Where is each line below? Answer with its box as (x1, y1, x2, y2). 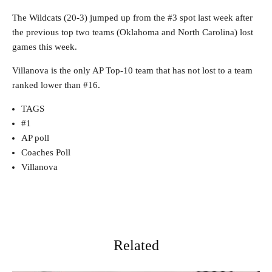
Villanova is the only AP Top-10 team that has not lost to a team (12, 66, 253, 75)
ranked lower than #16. (12, 80, 100, 90)
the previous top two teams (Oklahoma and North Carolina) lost (12, 27, 253, 37)
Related (113, 237, 159, 253)
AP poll (21, 133, 49, 143)
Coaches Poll (21, 148, 70, 157)
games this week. (12, 42, 77, 52)
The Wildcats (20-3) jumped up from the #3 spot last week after (12, 13, 253, 22)
